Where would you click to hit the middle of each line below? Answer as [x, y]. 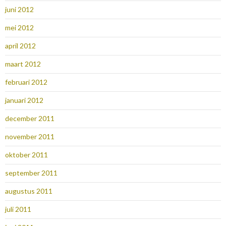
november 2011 [30, 137]
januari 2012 [24, 100]
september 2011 [31, 173]
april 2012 [20, 46]
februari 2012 [26, 82]
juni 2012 [19, 10]
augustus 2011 [29, 191]
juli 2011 [18, 209]
